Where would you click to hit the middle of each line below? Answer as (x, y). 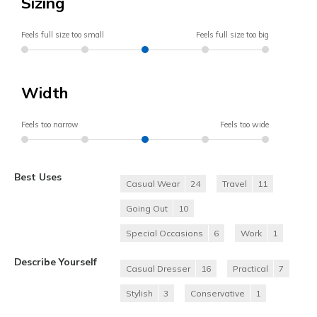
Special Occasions (165, 234)
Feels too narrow (50, 125)
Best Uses (38, 177)
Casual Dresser (158, 269)
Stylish (139, 294)
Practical (250, 269)
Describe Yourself (56, 262)
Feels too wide (244, 125)
